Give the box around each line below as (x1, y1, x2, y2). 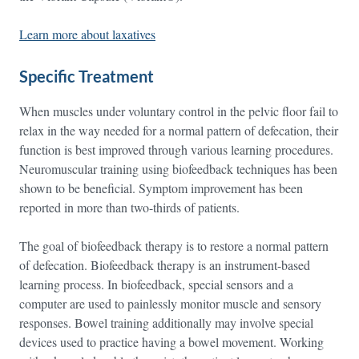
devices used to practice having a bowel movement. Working (19, 333, 324, 350)
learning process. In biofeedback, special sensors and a (19, 276, 293, 292)
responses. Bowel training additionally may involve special (19, 314, 313, 331)
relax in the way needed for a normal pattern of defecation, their (19, 122, 338, 139)
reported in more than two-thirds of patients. (19, 199, 240, 216)
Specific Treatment (19, 67, 154, 86)
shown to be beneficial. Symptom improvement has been (19, 179, 303, 196)
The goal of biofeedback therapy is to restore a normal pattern (19, 237, 329, 254)
